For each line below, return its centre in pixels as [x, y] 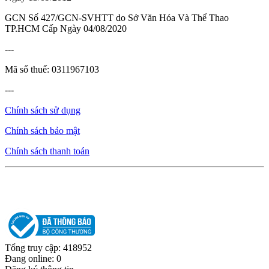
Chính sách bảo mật [42, 131]
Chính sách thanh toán [47, 151]
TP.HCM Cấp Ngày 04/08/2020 [66, 29]
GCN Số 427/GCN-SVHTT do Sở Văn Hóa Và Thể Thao [117, 18]
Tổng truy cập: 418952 [48, 248]
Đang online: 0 [33, 258]
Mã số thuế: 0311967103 [52, 70]
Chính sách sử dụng [43, 110]
